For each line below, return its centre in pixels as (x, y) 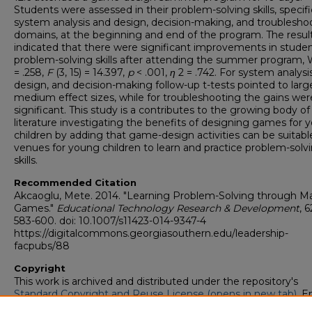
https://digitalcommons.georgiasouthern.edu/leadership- (151, 234)
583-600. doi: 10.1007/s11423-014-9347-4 (110, 221)
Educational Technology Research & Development (178, 209)
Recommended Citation (75, 183)
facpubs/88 (42, 246)
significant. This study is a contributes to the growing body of (162, 110)
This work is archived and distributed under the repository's (156, 282)
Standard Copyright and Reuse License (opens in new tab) (155, 294)
